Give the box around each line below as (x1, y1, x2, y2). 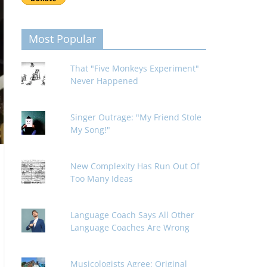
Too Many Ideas (70, 173, 133, 184)
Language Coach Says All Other (70, 209, 195, 221)
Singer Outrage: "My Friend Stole (70, 111, 202, 123)
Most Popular (29, 32, 96, 46)
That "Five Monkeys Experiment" (70, 63, 200, 74)
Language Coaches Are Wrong (70, 222, 190, 233)
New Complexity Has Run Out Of (70, 160, 200, 172)
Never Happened (70, 75, 139, 86)
